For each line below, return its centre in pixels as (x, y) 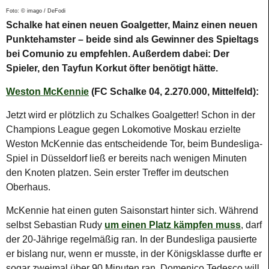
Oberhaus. (28, 187)
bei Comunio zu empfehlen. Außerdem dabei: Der (118, 53)
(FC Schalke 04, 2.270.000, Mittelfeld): (174, 91)
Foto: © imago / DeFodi (36, 11)
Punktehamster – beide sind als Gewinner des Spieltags (132, 39)
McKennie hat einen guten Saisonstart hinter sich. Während (132, 210)
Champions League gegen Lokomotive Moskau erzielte (123, 129)
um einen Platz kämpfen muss (173, 225)
